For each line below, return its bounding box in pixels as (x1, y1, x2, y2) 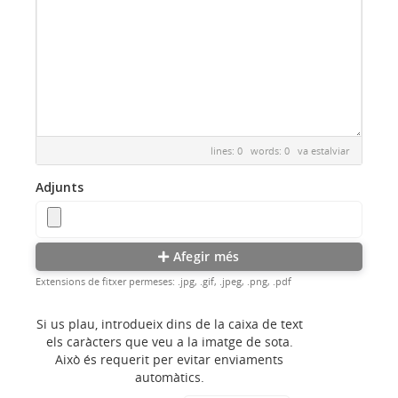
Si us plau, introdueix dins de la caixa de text (36, 315, 303, 332)
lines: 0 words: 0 (211, 144, 298, 157)
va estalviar (298, 144, 349, 157)
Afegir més (169, 248, 240, 265)
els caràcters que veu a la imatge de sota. (45, 333, 293, 350)
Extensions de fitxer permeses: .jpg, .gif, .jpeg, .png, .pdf (36, 275, 291, 288)
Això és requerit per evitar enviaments (55, 351, 284, 368)
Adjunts (36, 179, 84, 195)
